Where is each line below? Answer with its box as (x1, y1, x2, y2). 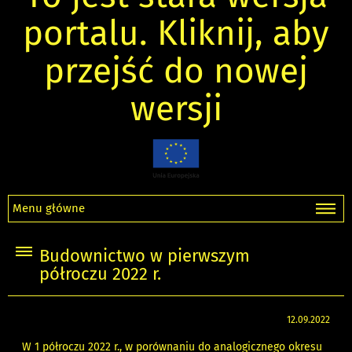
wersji (130, 87, 222, 130)
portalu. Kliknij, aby (23, 12, 329, 54)
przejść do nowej (44, 49, 308, 92)
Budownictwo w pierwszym (39, 246, 250, 267)
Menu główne (13, 201, 85, 216)
